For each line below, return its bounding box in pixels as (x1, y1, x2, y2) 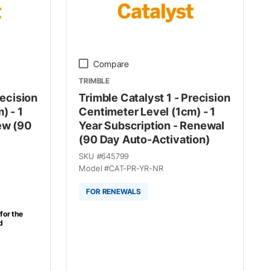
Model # (79, 163, 109, 173)
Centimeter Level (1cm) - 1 (79, 105, 216, 118)
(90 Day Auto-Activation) (79, 132, 210, 146)
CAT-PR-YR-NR (109, 163, 163, 173)
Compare (93, 58, 129, 69)
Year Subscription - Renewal (79, 119, 225, 132)
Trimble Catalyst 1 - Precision (79, 91, 230, 104)
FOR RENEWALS (86, 187, 142, 196)
